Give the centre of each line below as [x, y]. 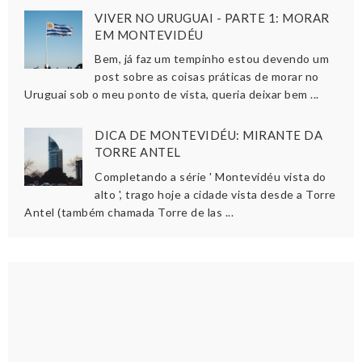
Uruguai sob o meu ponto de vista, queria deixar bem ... [172, 95]
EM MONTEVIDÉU [149, 34]
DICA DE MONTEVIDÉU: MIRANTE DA [209, 135]
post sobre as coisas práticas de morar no [207, 77]
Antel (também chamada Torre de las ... [129, 213]
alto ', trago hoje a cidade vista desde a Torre [215, 195]
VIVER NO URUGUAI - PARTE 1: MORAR [212, 17]
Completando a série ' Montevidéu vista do [210, 177]
